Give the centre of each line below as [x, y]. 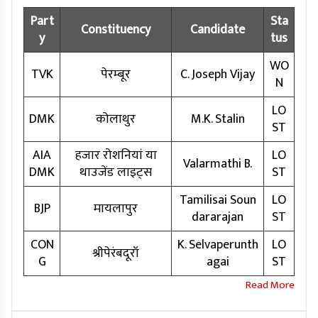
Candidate [218, 30]
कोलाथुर [116, 120]
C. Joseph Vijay [218, 75]
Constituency [116, 30]
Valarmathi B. [218, 164]
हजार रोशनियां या [116, 156]
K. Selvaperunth [218, 245]
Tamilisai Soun [218, 201]
